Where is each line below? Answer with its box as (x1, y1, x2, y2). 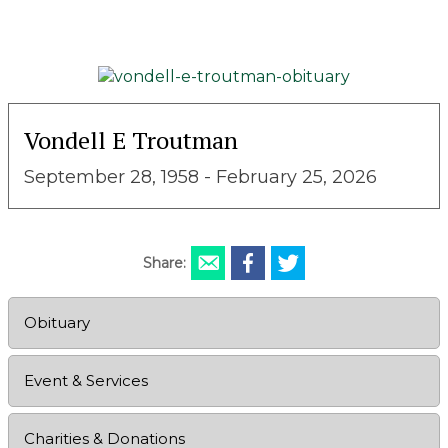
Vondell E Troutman (24, 123, 238, 156)
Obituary (24, 312, 90, 332)
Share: (142, 253, 186, 272)
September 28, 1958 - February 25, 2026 (24, 165, 377, 188)
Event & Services (24, 370, 148, 390)
